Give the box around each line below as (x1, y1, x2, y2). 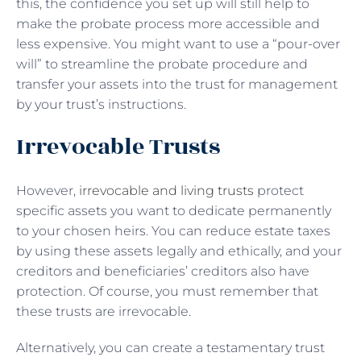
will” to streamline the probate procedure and (16, 56, 308, 72)
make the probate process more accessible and (16, 15, 320, 31)
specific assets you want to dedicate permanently (16, 202, 331, 218)
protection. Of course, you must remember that (16, 283, 318, 299)
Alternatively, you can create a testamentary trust (16, 339, 325, 355)
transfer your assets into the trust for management (16, 76, 338, 92)
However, (16, 182, 79, 198)
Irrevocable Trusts (16, 129, 220, 164)
